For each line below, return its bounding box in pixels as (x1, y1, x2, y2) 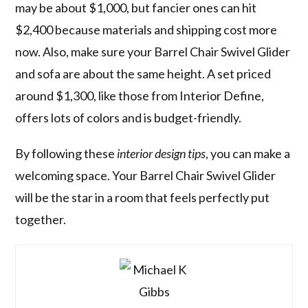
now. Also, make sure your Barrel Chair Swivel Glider (15, 44, 291, 60)
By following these (15, 146, 118, 162)
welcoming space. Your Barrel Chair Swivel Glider (15, 168, 276, 184)
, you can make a (206, 146, 291, 162)
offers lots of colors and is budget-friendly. (15, 110, 242, 126)
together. (15, 212, 67, 228)
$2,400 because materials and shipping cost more (15, 22, 278, 38)
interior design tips (117, 146, 206, 162)
